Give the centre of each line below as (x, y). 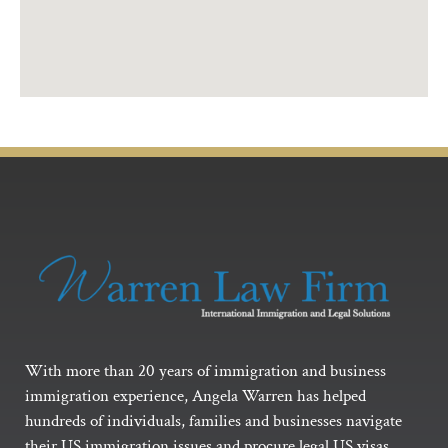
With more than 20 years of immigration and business (205, 370)
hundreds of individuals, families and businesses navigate (213, 420)
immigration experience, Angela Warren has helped (195, 395)
